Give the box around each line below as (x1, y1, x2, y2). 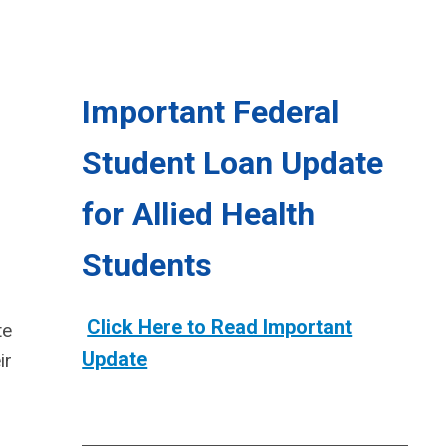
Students (82, 246, 213, 284)
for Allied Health (82, 195, 316, 233)
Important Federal (82, 93, 340, 131)
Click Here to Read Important (87, 315, 353, 339)
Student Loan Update (82, 144, 384, 182)
